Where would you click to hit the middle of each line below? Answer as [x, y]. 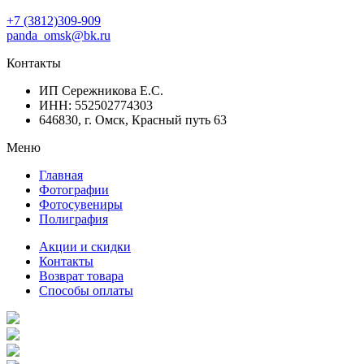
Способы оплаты [86, 290]
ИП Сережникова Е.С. [101, 90]
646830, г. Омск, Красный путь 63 [133, 119]
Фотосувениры [81, 204]
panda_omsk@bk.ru [58, 35]
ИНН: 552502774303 [96, 105]
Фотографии [74, 189]
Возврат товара [81, 275]
